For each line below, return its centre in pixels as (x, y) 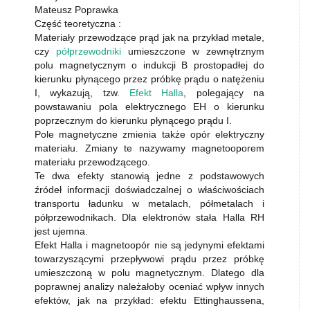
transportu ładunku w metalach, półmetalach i (149, 203)
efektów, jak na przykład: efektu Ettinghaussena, (149, 300)
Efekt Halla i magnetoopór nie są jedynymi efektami (149, 245)
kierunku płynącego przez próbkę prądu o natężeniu (149, 79)
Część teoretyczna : (78, 24)
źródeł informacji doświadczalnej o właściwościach (149, 190)
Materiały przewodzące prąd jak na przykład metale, (149, 37)
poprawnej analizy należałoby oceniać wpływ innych (149, 286)
